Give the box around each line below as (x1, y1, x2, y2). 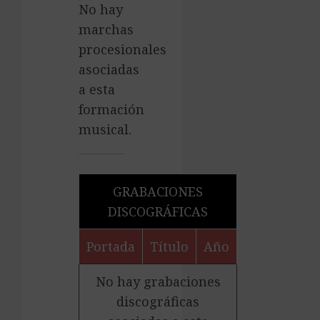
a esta (79, 81, 115, 98)
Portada (86, 238, 135, 255)
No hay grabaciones (95, 273, 221, 290)
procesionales (79, 41, 166, 58)
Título (150, 238, 189, 255)
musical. (79, 121, 131, 138)
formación (79, 101, 144, 118)
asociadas (79, 61, 139, 78)
